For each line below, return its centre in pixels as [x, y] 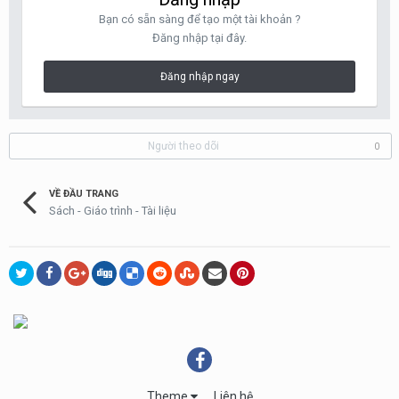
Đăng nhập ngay [199, 77]
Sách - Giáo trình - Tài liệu [113, 210]
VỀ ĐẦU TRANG [84, 194]
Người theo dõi [183, 146]
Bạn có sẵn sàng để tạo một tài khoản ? [199, 19]
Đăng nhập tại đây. [199, 38]
